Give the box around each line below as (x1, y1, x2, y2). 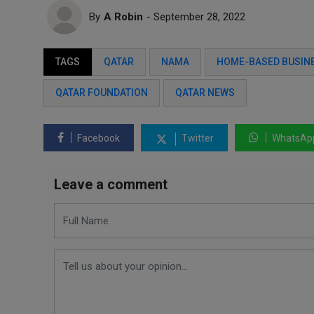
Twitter (179, 132, 214, 144)
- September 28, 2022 (146, 11, 245, 23)
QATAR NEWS (175, 87, 235, 98)
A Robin (104, 11, 143, 23)
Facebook (75, 132, 120, 144)
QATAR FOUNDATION (55, 87, 148, 98)
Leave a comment (54, 176, 168, 193)
